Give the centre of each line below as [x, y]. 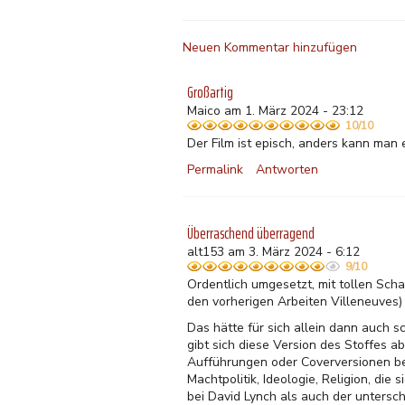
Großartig [210, 92]
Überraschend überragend [251, 233]
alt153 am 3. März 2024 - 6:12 [273, 252]
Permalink [215, 170]
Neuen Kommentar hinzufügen [270, 47]
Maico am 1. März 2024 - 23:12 [275, 111]
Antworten [287, 170]
